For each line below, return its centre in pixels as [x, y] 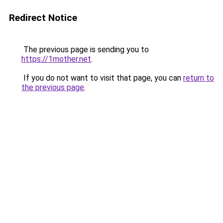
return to [199, 78]
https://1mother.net [56, 59]
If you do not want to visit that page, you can [102, 78]
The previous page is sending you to [85, 50]
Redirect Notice [43, 18]
